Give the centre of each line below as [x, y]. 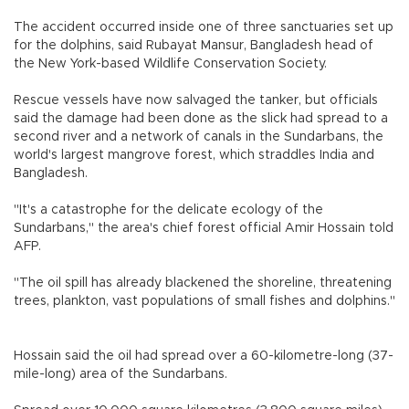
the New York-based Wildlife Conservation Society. [170, 64]
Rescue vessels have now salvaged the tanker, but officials [196, 101]
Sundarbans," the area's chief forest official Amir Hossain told [204, 229]
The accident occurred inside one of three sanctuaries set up [204, 28]
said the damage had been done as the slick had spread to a [201, 119]
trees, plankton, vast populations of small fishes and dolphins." [204, 302]
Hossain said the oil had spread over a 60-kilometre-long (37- [204, 357]
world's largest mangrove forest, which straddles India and [194, 156]
